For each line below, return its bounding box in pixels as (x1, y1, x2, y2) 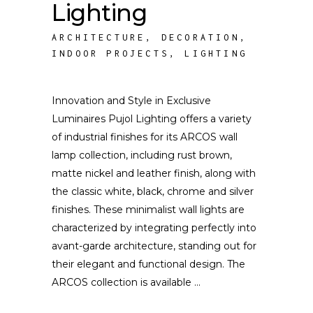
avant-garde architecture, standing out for (52, 240, 256, 252)
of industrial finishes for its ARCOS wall (52, 131, 238, 143)
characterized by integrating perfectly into (52, 221, 256, 234)
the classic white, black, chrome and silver (52, 185, 254, 198)
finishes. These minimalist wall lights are (52, 203, 245, 216)
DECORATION (161, 32, 240, 43)
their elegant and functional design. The (52, 258, 245, 270)
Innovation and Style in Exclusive (52, 94, 211, 107)
